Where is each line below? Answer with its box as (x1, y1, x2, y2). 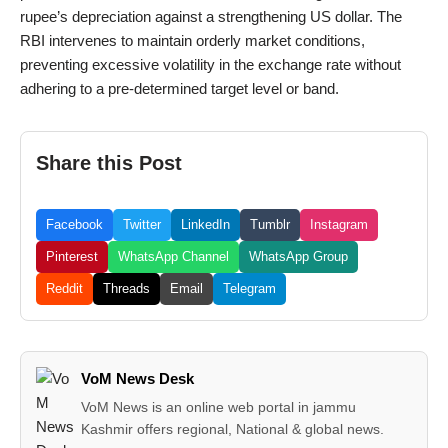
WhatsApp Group (249, 249, 348, 264)
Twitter (123, 217, 161, 232)
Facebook (46, 217, 103, 232)
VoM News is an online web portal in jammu (81, 399, 357, 415)
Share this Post (36, 152, 182, 174)
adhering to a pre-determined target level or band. (20, 80, 339, 97)
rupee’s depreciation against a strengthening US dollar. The (20, 8, 402, 25)
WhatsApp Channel (118, 249, 229, 264)
